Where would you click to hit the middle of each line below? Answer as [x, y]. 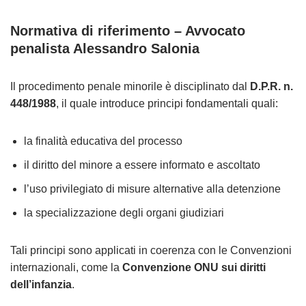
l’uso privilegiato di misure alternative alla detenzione [152, 189]
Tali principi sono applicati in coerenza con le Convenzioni [151, 250]
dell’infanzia [41, 284]
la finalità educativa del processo [103, 141]
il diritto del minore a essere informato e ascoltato [142, 165]
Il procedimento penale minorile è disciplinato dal [130, 86]
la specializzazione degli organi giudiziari [124, 213]
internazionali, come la [66, 267]
